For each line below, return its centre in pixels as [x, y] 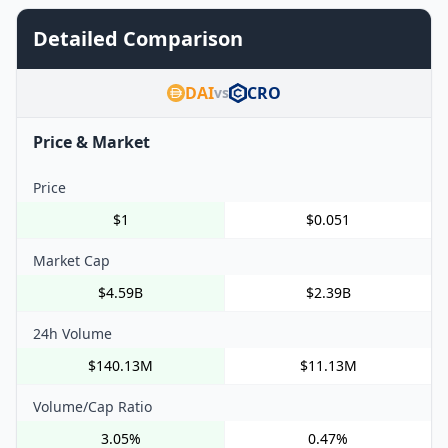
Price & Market [91, 141]
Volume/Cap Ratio [92, 406]
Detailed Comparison [138, 38]
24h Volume [72, 333]
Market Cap [71, 260]
